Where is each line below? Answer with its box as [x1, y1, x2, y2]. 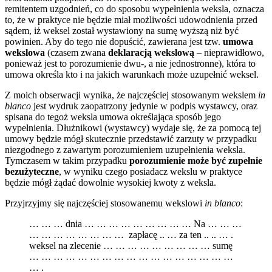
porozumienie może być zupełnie [129, 155, 262, 166]
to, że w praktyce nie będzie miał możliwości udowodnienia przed [5, 15, 257, 25]
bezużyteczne [5, 166, 59, 177]
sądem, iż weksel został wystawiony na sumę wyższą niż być [5, 25, 239, 36]
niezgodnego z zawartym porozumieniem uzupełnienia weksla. [5, 144, 245, 155]
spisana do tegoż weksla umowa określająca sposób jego [5, 112, 221, 123]
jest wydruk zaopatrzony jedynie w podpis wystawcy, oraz [31, 101, 257, 112]
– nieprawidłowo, [194, 47, 264, 58]
